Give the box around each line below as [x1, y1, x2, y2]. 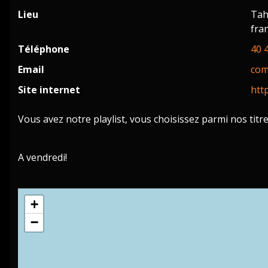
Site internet [18, 83, 81, 97]
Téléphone [18, 42, 70, 56]
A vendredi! [18, 151, 68, 165]
